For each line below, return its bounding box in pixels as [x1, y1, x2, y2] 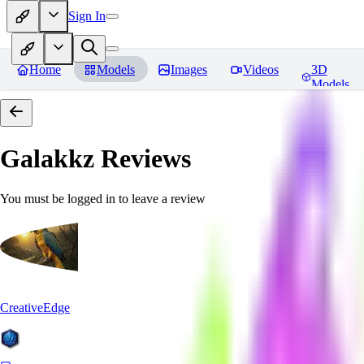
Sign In [68, 8, 106, 23]
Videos [243, 63, 279, 76]
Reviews [94, 144, 191, 174]
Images [171, 63, 207, 76]
